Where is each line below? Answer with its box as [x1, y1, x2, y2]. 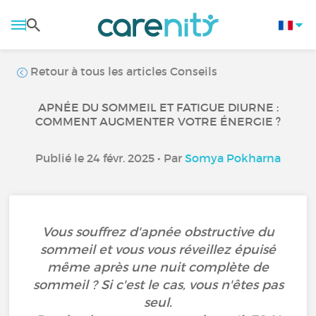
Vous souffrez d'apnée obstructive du [42, 224, 274, 240]
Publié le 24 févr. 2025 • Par [35, 151, 185, 165]
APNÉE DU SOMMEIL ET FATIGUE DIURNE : [37, 100, 279, 114]
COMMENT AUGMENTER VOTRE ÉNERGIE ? [35, 114, 281, 128]
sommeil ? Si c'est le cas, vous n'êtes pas [32, 277, 284, 293]
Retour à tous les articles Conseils [28, 64, 218, 78]
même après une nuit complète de [47, 260, 269, 275]
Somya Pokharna [185, 151, 281, 165]
